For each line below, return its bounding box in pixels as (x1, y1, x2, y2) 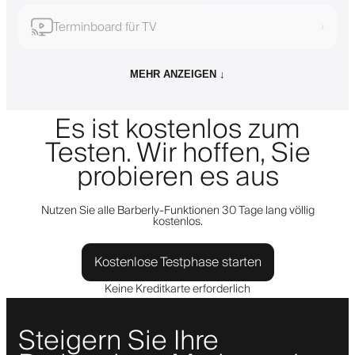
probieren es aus (76, 154, 279, 200)
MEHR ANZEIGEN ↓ (130, 67, 225, 80)
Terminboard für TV (53, 16, 157, 37)
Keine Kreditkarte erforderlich (105, 279, 250, 299)
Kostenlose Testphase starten (94, 250, 261, 273)
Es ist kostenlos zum (55, 106, 300, 153)
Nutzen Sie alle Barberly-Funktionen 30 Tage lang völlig (40, 200, 315, 220)
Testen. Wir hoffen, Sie (44, 130, 311, 177)
